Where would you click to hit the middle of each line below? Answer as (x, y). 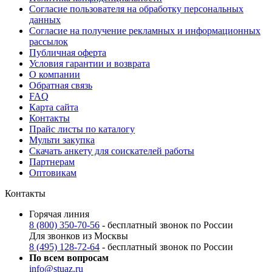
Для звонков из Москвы (79, 236)
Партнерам (52, 161)
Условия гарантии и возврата (90, 63)
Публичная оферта (68, 52)
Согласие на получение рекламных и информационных (145, 30)
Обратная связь (61, 85)
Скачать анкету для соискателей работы (112, 151)
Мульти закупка (62, 140)
